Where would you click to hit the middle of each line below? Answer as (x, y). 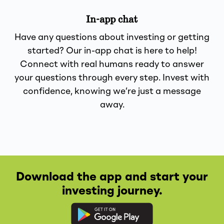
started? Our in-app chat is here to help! (112, 51)
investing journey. (112, 191)
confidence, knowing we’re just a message (112, 91)
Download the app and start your (112, 177)
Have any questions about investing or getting (112, 37)
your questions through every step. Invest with (112, 78)
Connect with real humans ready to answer (112, 64)
